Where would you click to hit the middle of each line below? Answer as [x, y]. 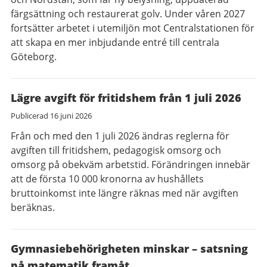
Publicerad [30, 116]
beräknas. [33, 207]
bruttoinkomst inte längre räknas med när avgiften [125, 193]
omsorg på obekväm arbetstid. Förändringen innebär [131, 164]
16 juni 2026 [71, 116]
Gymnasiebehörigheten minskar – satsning [129, 249]
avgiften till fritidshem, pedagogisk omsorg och [116, 150]
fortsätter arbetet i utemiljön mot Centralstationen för [133, 28]
